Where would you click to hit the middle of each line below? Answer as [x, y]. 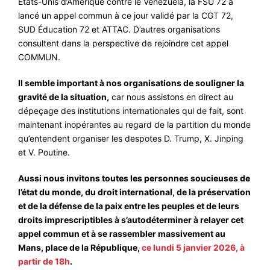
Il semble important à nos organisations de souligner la [131, 83]
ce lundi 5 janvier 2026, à [193, 248]
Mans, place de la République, [80, 248]
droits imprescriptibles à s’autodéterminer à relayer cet [131, 220]
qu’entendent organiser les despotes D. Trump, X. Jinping [131, 139]
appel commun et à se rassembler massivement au [122, 234]
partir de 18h [44, 262]
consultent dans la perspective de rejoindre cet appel [123, 43]
